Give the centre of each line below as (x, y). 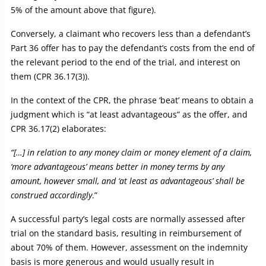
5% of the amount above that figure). (83, 10)
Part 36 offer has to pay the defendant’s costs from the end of (133, 48)
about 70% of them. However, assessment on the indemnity (129, 248)
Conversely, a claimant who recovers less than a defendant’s (131, 34)
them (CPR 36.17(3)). (50, 77)
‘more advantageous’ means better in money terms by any (118, 167)
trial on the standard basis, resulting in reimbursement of (126, 233)
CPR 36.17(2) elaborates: (58, 129)
